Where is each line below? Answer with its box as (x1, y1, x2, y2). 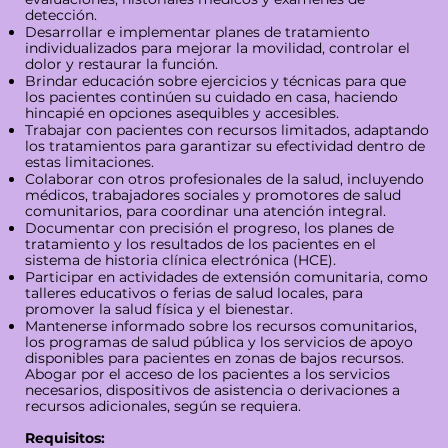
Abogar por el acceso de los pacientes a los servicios (24, 365, 390, 384)
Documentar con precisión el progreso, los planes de (24, 219, 394, 238)
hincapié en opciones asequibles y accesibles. (24, 104, 339, 123)
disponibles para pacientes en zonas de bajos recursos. (24, 349, 404, 368)
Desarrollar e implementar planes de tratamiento (24, 23, 370, 42)
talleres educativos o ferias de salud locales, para (24, 284, 363, 303)
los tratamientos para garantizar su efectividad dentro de (24, 137, 425, 156)
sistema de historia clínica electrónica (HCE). (24, 251, 336, 270)
